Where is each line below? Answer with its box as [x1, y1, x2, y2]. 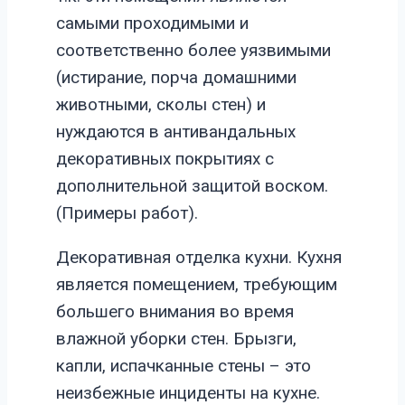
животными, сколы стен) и [56, 94, 266, 116]
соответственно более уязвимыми [56, 40, 331, 61]
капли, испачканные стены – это [56, 355, 311, 377]
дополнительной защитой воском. [56, 175, 328, 197]
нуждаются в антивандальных [56, 121, 296, 143]
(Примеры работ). [56, 202, 198, 224]
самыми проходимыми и [56, 13, 249, 34]
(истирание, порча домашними [56, 67, 297, 89]
